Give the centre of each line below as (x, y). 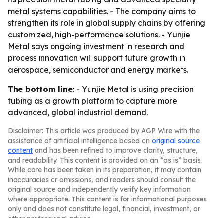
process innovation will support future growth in (97, 58)
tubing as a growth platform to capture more (92, 101)
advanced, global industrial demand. (78, 112)
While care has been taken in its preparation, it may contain (105, 170)
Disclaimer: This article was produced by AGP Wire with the (104, 131)
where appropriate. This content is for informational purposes (107, 199)
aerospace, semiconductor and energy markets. (98, 70)
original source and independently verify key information (99, 189)
